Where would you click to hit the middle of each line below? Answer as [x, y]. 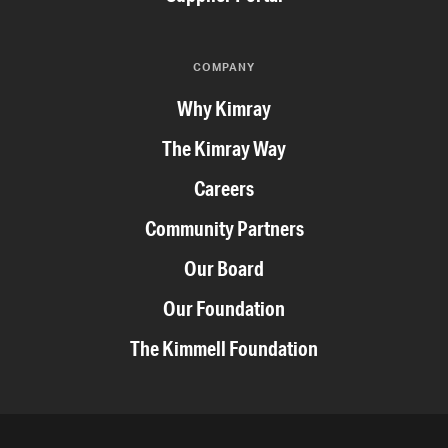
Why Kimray [224, 108]
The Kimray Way [224, 148]
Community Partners [224, 228]
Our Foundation [224, 308]
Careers [224, 188]
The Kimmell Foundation [224, 348]
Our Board [224, 268]
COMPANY [224, 66]
